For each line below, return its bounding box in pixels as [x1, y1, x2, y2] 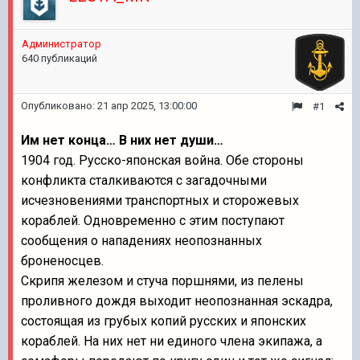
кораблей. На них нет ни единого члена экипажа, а [21, 333, 322, 349]
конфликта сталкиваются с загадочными [21, 173, 267, 188]
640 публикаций [22, 52, 97, 64]
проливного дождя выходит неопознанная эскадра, [21, 293, 333, 309]
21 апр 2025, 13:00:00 [97, 100, 197, 112]
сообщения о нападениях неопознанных [21, 233, 262, 248]
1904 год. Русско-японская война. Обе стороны [21, 153, 304, 168]
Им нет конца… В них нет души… [21, 133, 223, 148]
